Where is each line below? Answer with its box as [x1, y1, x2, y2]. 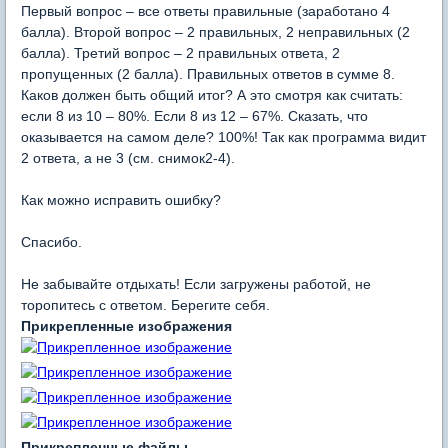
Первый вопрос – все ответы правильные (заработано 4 [21, 3, 390, 20]
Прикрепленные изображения [21, 318, 232, 335]
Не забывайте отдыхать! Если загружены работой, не [21, 276, 371, 293]
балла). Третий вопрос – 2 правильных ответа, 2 [21, 45, 340, 62]
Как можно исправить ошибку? [21, 192, 221, 209]
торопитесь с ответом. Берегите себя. [21, 297, 270, 314]
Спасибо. [21, 234, 82, 251]
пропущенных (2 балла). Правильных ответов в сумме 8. [21, 66, 395, 83]
